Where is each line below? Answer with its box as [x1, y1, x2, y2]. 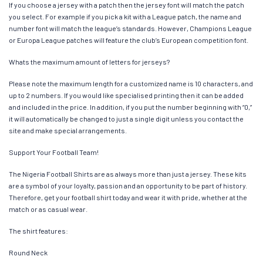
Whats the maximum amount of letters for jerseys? [9, 57, 170, 66]
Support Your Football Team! [9, 147, 99, 156]
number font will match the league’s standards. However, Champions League [9, 23, 252, 32]
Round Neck [9, 248, 48, 257]
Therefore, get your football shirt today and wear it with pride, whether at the [9, 193, 247, 201]
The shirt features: [9, 226, 68, 235]
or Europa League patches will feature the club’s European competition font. [9, 35, 248, 44]
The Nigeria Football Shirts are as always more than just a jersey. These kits [9, 169, 247, 178]
